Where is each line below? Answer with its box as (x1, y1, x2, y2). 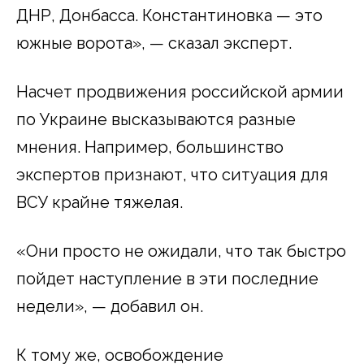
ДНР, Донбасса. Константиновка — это (16, 5, 323, 25)
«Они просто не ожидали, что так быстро (16, 240, 346, 261)
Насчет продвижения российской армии (16, 81, 344, 102)
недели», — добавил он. (16, 296, 203, 316)
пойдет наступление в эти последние (16, 268, 318, 288)
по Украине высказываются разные (16, 109, 296, 129)
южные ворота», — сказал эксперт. (16, 32, 292, 53)
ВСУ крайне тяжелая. (16, 192, 183, 212)
